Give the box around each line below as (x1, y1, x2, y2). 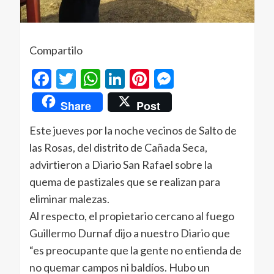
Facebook (51, 66, 132, 91)
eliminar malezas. (29, 192, 109, 206)
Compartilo (29, 43, 83, 57)
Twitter (75, 66, 139, 91)
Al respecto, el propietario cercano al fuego (29, 209, 234, 223)
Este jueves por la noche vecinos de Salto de (29, 124, 237, 138)
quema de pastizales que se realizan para (29, 175, 220, 189)
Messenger (173, 66, 267, 91)
